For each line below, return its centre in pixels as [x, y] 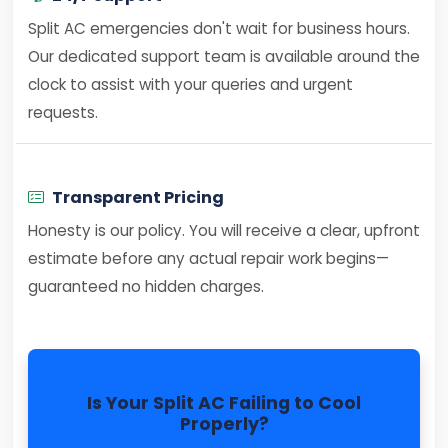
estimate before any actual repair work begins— [208, 258]
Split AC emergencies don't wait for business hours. [219, 28]
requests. [63, 112]
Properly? [224, 424]
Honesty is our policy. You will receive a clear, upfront [224, 230]
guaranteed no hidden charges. [146, 286]
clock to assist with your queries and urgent [190, 84]
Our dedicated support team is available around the [224, 56]
